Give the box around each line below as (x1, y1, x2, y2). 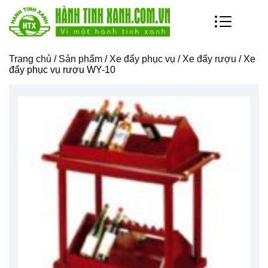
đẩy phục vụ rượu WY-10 (9, 64, 115, 75)
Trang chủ (9, 53, 51, 64)
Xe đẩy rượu (182, 53, 236, 64)
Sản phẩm (59, 53, 102, 64)
